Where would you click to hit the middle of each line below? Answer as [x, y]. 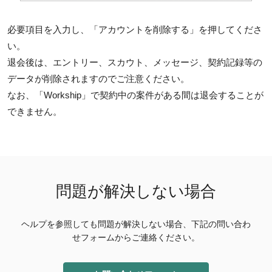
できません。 [35, 112]
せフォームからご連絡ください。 [136, 238]
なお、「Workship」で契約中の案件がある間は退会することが [135, 95]
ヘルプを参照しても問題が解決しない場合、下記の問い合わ [136, 224]
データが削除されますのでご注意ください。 [98, 79]
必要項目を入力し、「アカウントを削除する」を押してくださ [135, 30]
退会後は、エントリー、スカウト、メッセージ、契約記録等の [135, 63]
